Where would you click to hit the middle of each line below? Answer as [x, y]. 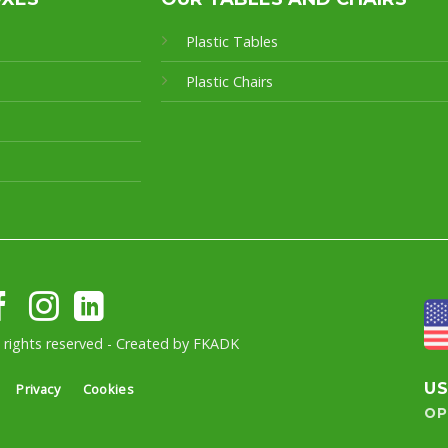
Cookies [108, 389]
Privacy [38, 389]
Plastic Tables [231, 42]
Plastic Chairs [229, 82]
